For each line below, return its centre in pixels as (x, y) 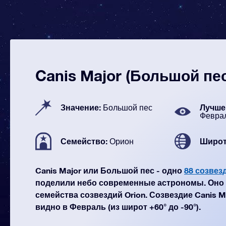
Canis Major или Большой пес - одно (110, 170)
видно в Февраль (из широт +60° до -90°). (118, 207)
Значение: (82, 107)
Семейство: (85, 141)
